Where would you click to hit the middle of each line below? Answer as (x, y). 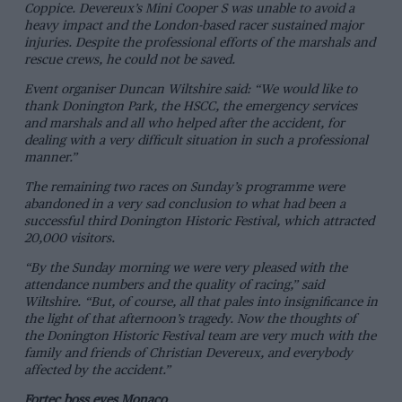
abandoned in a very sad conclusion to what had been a (184, 205)
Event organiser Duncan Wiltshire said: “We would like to (190, 89)
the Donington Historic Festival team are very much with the (200, 337)
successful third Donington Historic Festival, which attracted (199, 222)
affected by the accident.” (97, 371)
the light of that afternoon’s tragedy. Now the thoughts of (190, 320)
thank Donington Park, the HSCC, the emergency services (190, 106)
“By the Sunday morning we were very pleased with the (185, 269)
